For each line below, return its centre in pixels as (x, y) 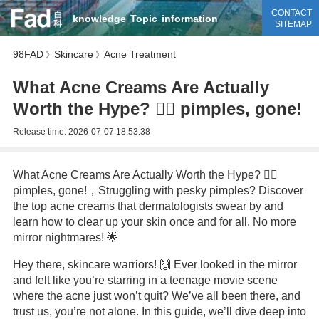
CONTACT (291, 13)
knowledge (99, 19)
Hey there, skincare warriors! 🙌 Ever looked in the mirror (155, 265)
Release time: (40, 132)
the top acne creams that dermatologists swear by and (148, 206)
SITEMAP (293, 24)
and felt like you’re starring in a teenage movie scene (145, 280)
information (189, 19)
